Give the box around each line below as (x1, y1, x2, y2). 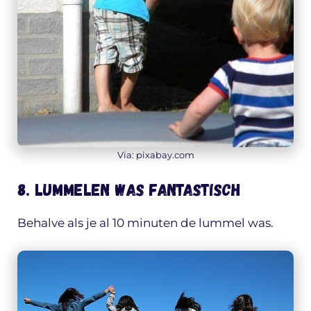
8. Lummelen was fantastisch (17, 179, 240, 200)
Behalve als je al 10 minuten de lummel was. (17, 216, 274, 230)
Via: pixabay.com (117, 149, 194, 160)
